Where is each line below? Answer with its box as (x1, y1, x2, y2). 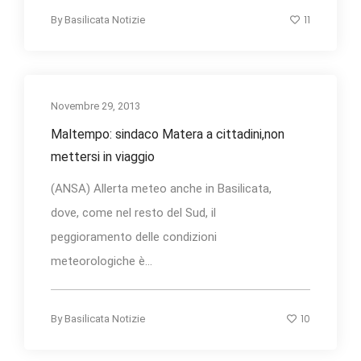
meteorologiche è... (51, 253, 152, 268)
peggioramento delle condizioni (51, 229, 217, 244)
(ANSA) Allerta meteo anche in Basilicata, (51, 180, 272, 196)
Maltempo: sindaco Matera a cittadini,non (51, 126, 284, 142)
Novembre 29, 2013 (51, 99, 140, 112)
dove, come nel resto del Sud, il (51, 205, 216, 220)
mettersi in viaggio (51, 148, 155, 164)
